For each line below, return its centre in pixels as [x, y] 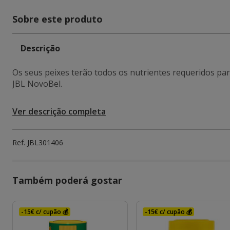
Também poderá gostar [67, 180]
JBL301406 [45, 142]
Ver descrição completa [59, 111]
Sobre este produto [57, 19]
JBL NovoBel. [37, 84]
